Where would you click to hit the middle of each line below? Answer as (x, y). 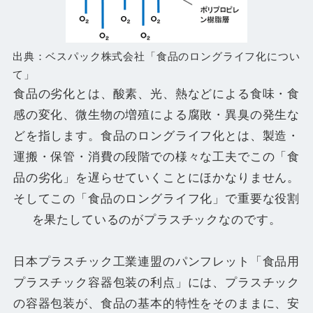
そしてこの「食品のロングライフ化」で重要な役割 (156, 198)
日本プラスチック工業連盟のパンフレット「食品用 (156, 261)
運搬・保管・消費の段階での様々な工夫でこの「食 (156, 156)
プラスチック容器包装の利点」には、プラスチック (156, 282)
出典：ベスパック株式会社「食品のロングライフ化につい (156, 56)
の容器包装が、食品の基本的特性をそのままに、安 (156, 303)
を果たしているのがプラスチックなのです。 (156, 219)
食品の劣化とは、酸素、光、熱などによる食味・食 (156, 94)
